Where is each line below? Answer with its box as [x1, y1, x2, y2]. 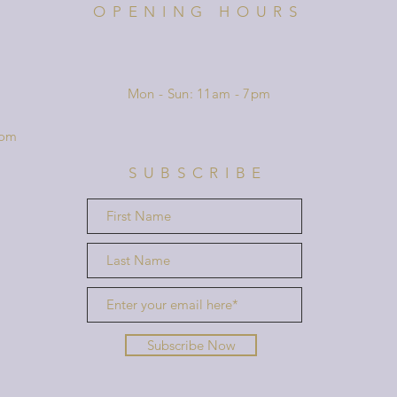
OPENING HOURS [93, 2, 304, 20]
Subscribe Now [146, 336, 236, 354]
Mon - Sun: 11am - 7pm [127, 84, 271, 102]
